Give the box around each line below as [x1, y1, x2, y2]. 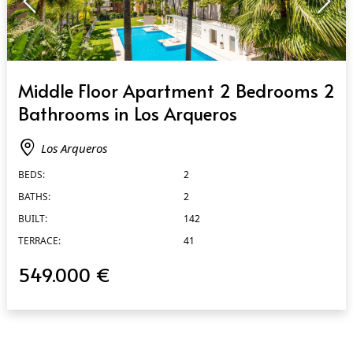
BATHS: [17, 189, 50, 203]
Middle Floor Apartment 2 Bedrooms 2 [17, 77, 335, 102]
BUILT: [17, 211, 47, 225]
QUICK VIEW [17, 69, 72, 83]
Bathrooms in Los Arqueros [17, 100, 237, 125]
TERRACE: [17, 233, 61, 247]
